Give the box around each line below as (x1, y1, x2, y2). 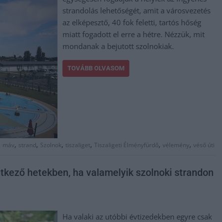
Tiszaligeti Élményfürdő (94, 141, 159, 150)
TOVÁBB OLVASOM (67, 64, 125, 72)
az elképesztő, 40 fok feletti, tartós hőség (62, 17, 202, 27)
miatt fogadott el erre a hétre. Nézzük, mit (62, 29, 205, 39)
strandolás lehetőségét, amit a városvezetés (62, 5, 211, 15)
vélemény (163, 141, 189, 150)
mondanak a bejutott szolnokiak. (62, 41, 174, 51)
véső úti (193, 141, 215, 150)
